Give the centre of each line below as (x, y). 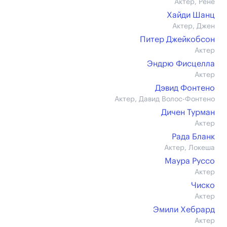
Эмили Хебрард (184, 210)
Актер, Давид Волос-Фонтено (165, 99)
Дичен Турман (188, 112)
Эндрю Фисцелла (181, 64)
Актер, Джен (194, 26)
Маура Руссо (190, 161)
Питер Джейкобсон (177, 40)
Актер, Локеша (190, 148)
